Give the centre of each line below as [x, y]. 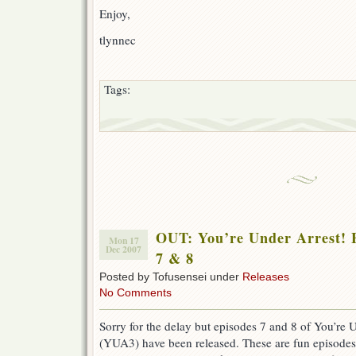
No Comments [135, 293]
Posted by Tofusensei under [171, 277]
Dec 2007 [124, 250]
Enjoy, [115, 14]
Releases [266, 277]
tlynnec [118, 40]
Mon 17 [124, 241]
